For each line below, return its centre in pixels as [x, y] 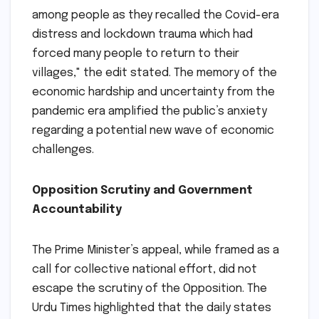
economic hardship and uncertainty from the [153, 93]
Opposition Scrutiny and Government [142, 191]
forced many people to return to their [136, 54]
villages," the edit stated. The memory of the [155, 73]
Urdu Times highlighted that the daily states [152, 308]
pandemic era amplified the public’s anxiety [150, 112]
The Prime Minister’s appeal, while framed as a [156, 251]
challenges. [63, 150]
